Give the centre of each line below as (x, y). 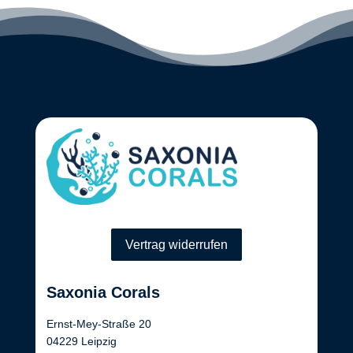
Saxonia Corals (103, 292)
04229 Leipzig (81, 341)
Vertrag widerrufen (176, 244)
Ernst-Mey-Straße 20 (98, 323)
